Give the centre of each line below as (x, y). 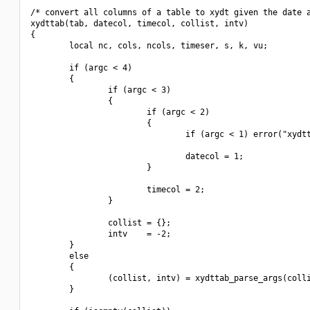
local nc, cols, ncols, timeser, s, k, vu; (149, 46)
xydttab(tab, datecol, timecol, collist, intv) (139, 24)
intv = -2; (101, 234)
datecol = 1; (137, 156)
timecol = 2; (118, 190)
